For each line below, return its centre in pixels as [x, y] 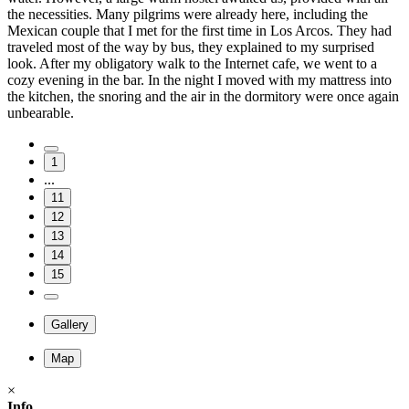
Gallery [70, 324]
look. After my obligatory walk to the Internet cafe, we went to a [192, 63]
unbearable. [41, 112]
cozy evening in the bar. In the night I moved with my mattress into [199, 79]
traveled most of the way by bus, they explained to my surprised [191, 47]
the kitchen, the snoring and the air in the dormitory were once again [203, 96]
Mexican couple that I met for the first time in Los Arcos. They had [199, 30]
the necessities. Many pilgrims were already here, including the [188, 14]
